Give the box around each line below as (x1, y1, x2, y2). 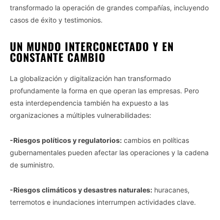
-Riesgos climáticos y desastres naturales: (10, 185, 152, 194)
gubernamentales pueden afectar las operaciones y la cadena (10, 148, 209, 157)
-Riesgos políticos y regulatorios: (10, 136, 122, 144)
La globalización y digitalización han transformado (10, 74, 171, 82)
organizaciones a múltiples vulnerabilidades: (10, 110, 151, 119)
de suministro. (10, 160, 55, 169)
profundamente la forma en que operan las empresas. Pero (10, 86, 199, 95)
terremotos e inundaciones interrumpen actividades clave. (10, 197, 196, 206)
